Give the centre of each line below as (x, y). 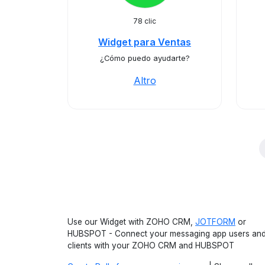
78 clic (145, 21)
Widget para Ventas (145, 42)
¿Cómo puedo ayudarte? (145, 58)
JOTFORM (215, 222)
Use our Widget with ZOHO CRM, (131, 222)
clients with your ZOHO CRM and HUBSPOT (151, 245)
